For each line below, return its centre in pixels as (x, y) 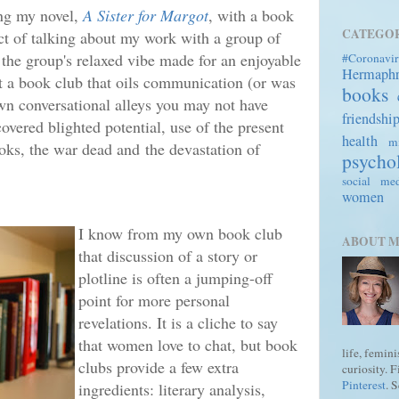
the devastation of (203, 148)
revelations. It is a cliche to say (178, 322)
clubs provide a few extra (159, 366)
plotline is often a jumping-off (175, 277)
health (360, 141)
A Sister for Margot (146, 15)
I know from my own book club (180, 233)
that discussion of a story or (168, 255)
